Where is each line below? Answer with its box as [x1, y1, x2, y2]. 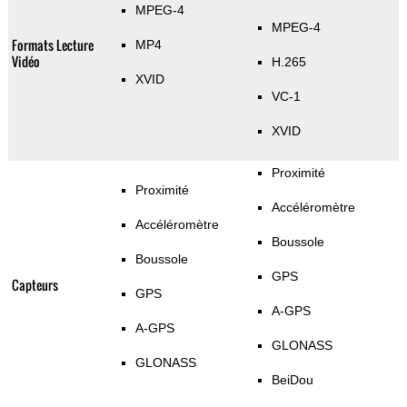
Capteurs [11, 275, 58, 295]
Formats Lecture [11, 35, 94, 55]
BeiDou [271, 372, 313, 388]
